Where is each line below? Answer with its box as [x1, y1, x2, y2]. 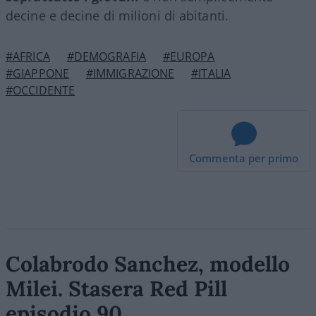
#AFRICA [6, 48, 50, 64]
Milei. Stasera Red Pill [6, 274, 227, 302]
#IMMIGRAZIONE [85, 65, 175, 81]
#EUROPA [162, 48, 215, 64]
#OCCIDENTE [6, 82, 75, 98]
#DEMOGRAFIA [66, 48, 146, 64]
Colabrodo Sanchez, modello [6, 250, 290, 277]
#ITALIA [191, 65, 231, 81]
